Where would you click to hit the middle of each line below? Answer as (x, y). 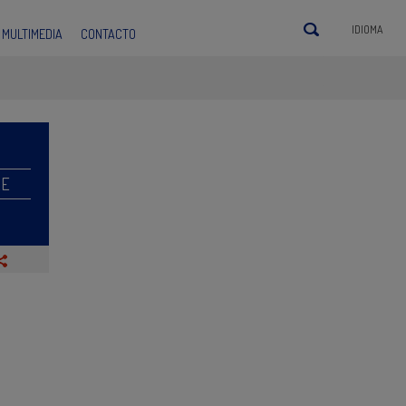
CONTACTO (108, 34)
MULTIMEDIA (32, 34)
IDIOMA (367, 29)
